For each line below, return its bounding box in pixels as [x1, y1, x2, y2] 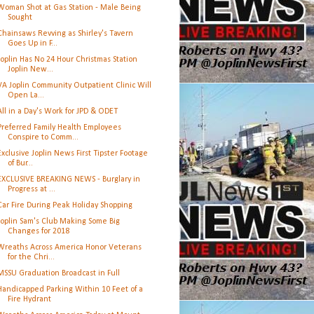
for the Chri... [7, 253, 55, 261]
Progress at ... [7, 185, 55, 193]
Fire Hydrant [7, 295, 51, 303]
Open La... [7, 91, 44, 100]
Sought [7, 13, 32, 22]
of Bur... [7, 159, 33, 168]
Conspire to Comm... [7, 133, 78, 142]
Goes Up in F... [7, 39, 57, 48]
